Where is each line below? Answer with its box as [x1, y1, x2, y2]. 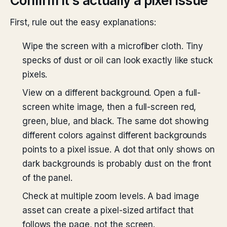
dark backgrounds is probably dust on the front [22, 159, 212, 169]
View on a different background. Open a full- [22, 88, 201, 98]
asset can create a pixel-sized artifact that [22, 205, 194, 215]
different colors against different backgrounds [22, 130, 207, 140]
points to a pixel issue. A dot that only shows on [22, 144, 215, 155]
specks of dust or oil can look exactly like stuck [22, 55, 213, 65]
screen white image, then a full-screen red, [22, 102, 197, 112]
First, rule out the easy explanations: [10, 17, 156, 27]
